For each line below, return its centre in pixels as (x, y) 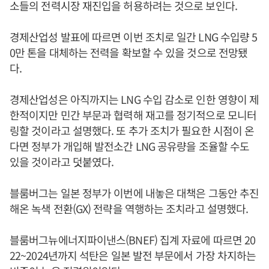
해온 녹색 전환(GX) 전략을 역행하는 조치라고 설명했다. (130, 208)
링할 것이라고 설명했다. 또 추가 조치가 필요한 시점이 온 (132, 130)
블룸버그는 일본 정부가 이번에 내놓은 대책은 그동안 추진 (134, 193)
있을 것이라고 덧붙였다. (62, 162)
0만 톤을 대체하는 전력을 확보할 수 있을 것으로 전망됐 (129, 52)
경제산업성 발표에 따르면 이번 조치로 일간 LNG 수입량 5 (134, 37)
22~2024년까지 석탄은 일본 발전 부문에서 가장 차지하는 (133, 255)
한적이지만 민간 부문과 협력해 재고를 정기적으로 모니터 (133, 115)
